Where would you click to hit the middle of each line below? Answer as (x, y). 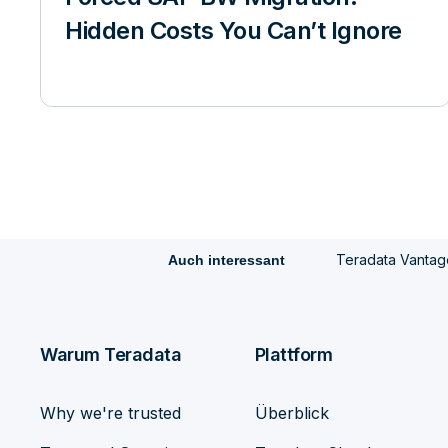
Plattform (293, 354)
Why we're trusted (110, 413)
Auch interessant (226, 260)
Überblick (291, 413)
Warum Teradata (110, 354)
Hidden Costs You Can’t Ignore (233, 30)
